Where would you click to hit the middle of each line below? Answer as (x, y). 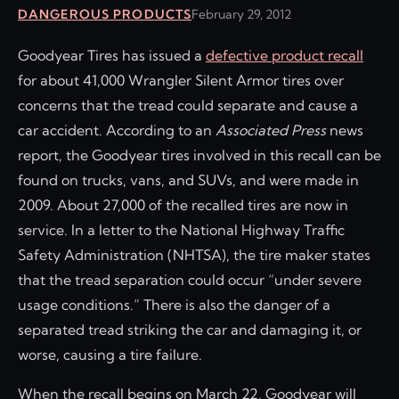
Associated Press (271, 130)
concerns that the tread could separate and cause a (188, 105)
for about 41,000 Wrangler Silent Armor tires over (181, 80)
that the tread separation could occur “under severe (190, 279)
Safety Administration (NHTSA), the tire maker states (194, 254)
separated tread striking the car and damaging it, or (190, 329)
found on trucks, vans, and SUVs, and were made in (188, 179)
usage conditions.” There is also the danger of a (174, 304)
